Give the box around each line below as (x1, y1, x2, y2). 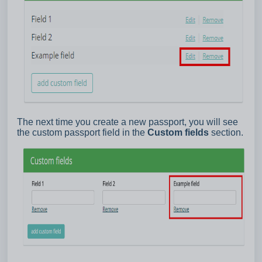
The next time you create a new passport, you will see (17, 116, 238, 127)
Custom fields (147, 127, 209, 137)
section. (209, 127, 243, 137)
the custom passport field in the (17, 127, 147, 137)
